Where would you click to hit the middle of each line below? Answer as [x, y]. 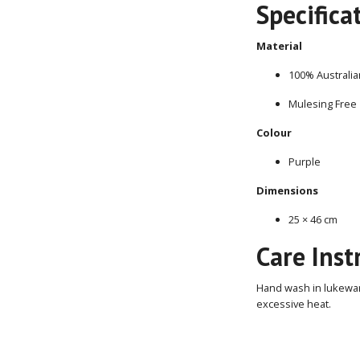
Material [279, 45]
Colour [274, 132]
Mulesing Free [323, 103]
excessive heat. [294, 303]
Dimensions [287, 190]
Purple [305, 161]
